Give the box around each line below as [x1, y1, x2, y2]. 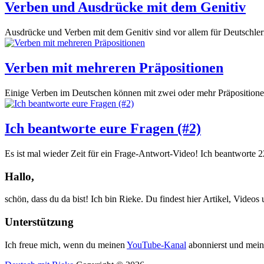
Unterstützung [5, 216, 74, 229]
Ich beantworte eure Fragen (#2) [5, 120, 201, 136]
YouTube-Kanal [127, 239, 186, 250]
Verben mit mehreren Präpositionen [5, 60, 223, 76]
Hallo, [5, 170, 34, 183]
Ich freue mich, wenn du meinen [5, 239, 127, 250]
